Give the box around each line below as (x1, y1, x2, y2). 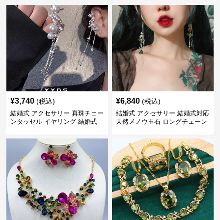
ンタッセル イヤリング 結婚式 (10, 118, 98, 125)
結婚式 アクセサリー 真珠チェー (10, 110, 104, 117)
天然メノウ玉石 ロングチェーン (115, 118, 207, 125)
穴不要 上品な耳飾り (10, 126, 70, 134)
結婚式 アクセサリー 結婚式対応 (115, 110, 209, 117)
